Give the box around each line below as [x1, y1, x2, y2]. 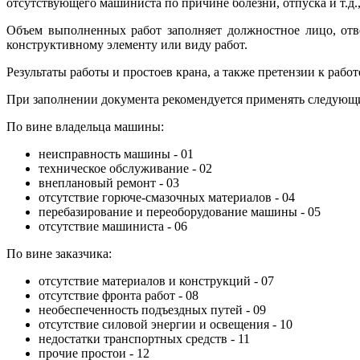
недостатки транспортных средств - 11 [39, 332, 250, 346]
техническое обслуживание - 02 [39, 162, 212, 176]
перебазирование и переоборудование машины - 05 [39, 205, 321, 219]
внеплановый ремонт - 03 [39, 176, 179, 190]
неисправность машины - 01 [39, 147, 194, 162]
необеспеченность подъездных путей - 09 [39, 303, 266, 317]
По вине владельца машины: [6, 120, 164, 134]
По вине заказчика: [6, 247, 112, 261]
